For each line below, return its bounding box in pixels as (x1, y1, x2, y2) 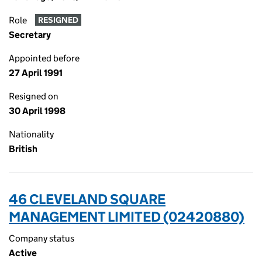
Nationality (9, 129, 54, 140)
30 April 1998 (9, 105, 65, 116)
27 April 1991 (9, 67, 63, 78)
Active (9, 247, 37, 258)
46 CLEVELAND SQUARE (9, 191, 166, 208)
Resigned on (9, 91, 58, 102)
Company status (9, 233, 74, 244)
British (9, 143, 37, 154)
